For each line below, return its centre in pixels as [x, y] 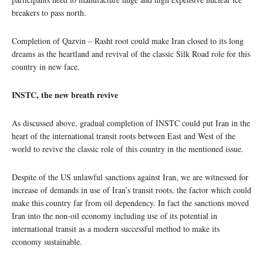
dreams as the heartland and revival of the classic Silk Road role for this [131, 54]
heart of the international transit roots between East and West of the [124, 136]
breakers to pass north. [49, 13]
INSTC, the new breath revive [65, 95]
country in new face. [46, 67]
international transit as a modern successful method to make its [116, 229]
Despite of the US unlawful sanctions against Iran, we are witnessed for [130, 177]
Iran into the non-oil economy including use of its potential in [114, 216]
